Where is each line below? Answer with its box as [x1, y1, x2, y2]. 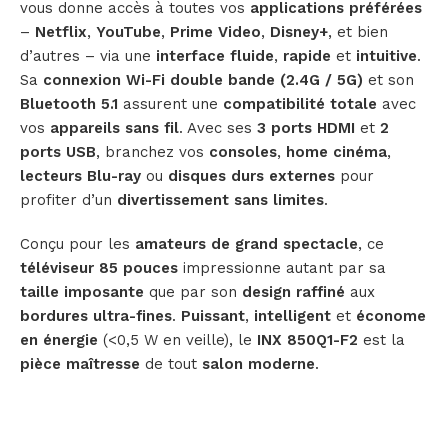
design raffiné [242, 282, 345, 301]
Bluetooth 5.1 [20, 94, 118, 113]
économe [356, 306, 426, 325]
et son [363, 70, 414, 89]
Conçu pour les [20, 234, 135, 253]
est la [358, 330, 405, 349]
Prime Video [170, 22, 261, 41]
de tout [140, 354, 202, 373]
